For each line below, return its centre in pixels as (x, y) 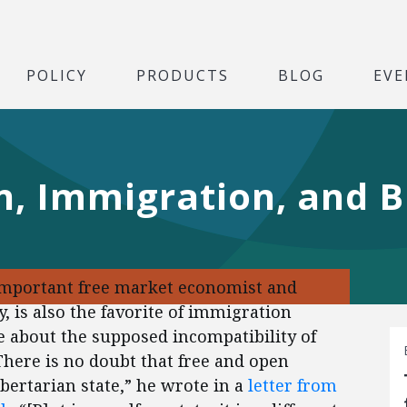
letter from (293, 385)
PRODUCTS (183, 74)
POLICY (57, 74)
